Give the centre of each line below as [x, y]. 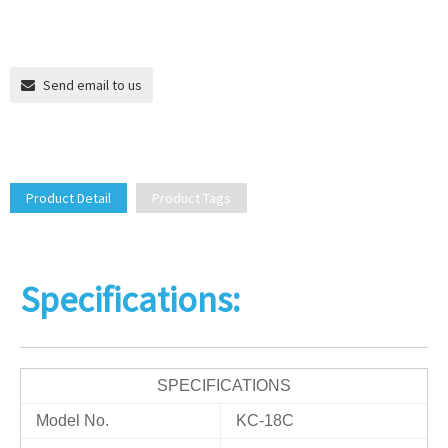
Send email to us [92, 85]
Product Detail [68, 198]
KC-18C [265, 420]
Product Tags [191, 198]
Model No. [72, 420]
